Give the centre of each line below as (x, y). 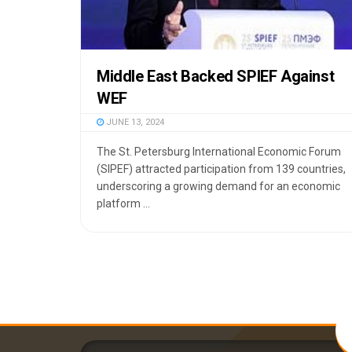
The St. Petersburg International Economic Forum (219, 151)
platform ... (123, 203)
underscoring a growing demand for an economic (218, 186)
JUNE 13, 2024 (134, 122)
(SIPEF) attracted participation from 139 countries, (221, 169)
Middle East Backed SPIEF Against (216, 76)
